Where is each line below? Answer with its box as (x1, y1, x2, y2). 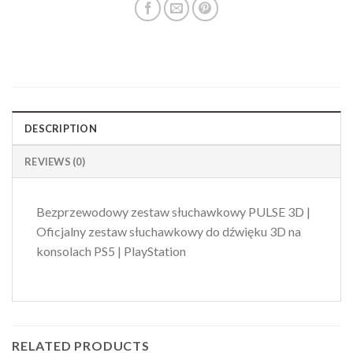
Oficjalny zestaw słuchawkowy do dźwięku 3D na (36, 224, 301, 240)
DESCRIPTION (24, 122, 97, 136)
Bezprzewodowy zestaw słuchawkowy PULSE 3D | (36, 204, 310, 220)
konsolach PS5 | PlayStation (36, 243, 186, 259)
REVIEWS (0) (24, 155, 85, 169)
